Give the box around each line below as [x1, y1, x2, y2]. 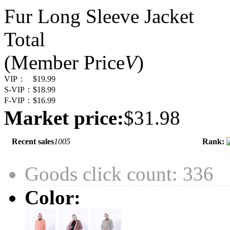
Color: [25, 186, 81, 209]
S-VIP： [4, 85, 33, 94]
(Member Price [4, 51, 125, 74]
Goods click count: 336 [25, 163, 214, 185]
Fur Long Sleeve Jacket [4, 5, 194, 28]
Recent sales [12, 137, 54, 146]
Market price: [4, 107, 124, 129]
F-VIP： [4, 96, 33, 105]
